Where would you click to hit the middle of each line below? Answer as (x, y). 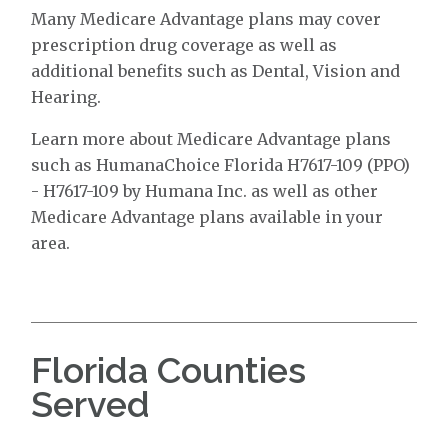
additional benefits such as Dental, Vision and (216, 71)
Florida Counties (169, 370)
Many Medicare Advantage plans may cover (206, 19)
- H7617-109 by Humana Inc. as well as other (205, 191)
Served (91, 404)
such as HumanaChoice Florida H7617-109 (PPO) (221, 165)
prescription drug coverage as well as (184, 45)
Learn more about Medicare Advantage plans (211, 139)
